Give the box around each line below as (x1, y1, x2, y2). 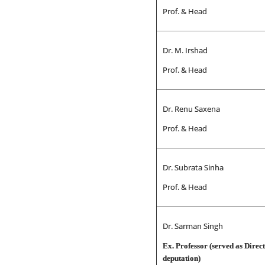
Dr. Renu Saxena (162, 104, 220, 114)
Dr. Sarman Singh (162, 221, 223, 231)
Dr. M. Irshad (162, 45, 208, 56)
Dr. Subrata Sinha (162, 162, 224, 173)
